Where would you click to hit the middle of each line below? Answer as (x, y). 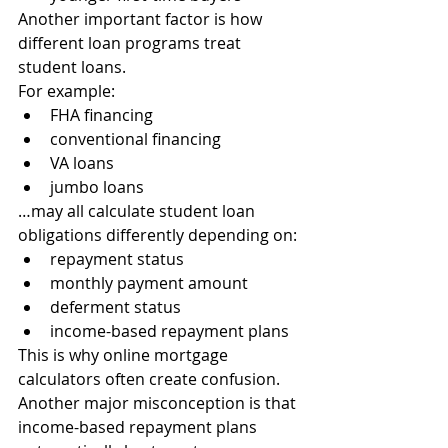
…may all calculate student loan (138, 211)
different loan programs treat (131, 43)
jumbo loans (97, 187)
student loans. (72, 67)
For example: (66, 91)
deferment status (115, 307)
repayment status (117, 259)
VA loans (82, 163)
